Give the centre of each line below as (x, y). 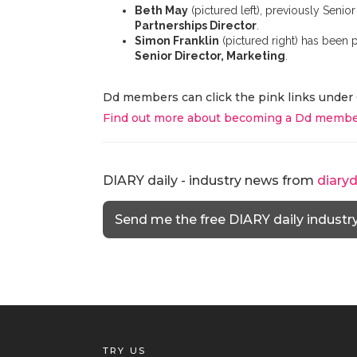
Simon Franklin (177, 41)
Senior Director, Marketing (210, 56)
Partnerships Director (196, 25)
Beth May (161, 10)
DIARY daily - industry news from (210, 180)
